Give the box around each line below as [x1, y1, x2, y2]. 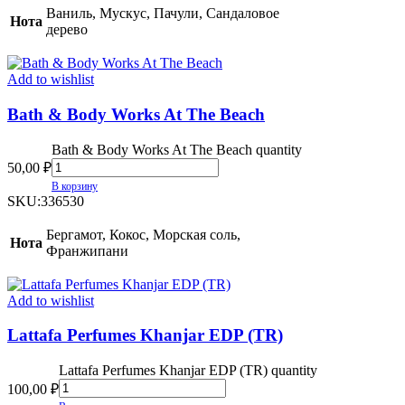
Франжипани [46, 242, 128, 259]
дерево [46, 22, 88, 38]
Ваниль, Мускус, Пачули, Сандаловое [46, 5, 279, 22]
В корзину [52, 179, 98, 193]
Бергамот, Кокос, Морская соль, [46, 226, 240, 242]
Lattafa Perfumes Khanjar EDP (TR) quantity [59, 363, 317, 379]
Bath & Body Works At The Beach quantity [52, 141, 302, 157]
